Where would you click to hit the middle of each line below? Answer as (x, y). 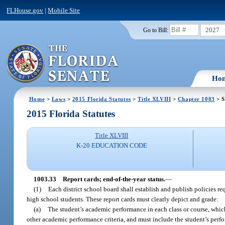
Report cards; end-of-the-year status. (114, 179)
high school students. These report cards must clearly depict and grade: (123, 199)
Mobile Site (64, 10)
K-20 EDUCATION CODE (111, 146)
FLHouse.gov (25, 10)
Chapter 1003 (196, 99)
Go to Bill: (155, 30)
